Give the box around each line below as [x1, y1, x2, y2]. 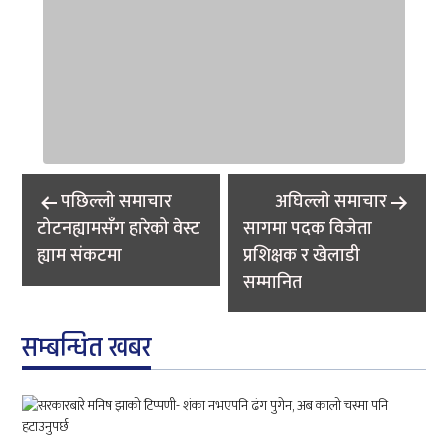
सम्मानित [243, 268, 303, 299]
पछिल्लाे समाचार [61, 187, 173, 218]
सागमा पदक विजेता [243, 214, 373, 245]
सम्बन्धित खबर [22, 330, 152, 367]
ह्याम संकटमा [37, 241, 123, 272]
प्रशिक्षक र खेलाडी [243, 241, 361, 272]
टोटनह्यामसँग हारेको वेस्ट [37, 214, 201, 245]
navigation [21, 197, 133, 239]
